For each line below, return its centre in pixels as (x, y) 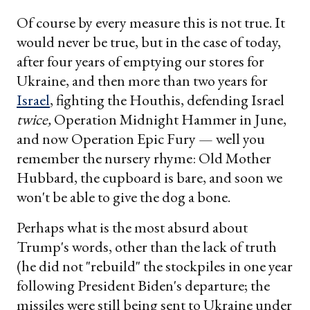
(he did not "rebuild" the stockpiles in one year (155, 266)
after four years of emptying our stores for (140, 62)
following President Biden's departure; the (143, 286)
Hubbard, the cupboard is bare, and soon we (149, 178)
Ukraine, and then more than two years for (142, 81)
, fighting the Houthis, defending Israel (167, 100)
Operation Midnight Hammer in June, (170, 120)
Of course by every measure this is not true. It (151, 23)
